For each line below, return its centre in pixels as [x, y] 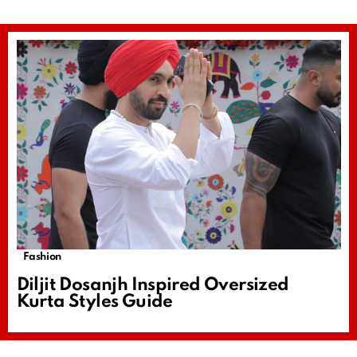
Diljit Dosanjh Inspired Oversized [153, 286]
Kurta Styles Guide [94, 302]
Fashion [42, 257]
